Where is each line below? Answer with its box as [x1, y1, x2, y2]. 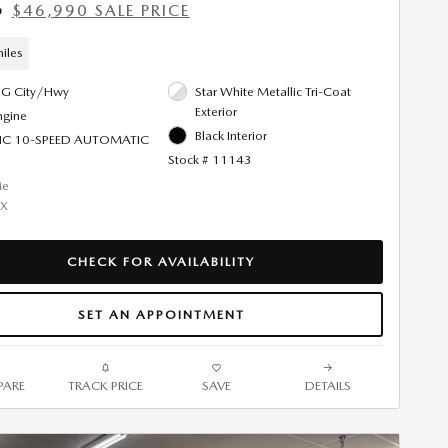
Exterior [195, 103, 237, 119]
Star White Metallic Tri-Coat [195, 83, 351, 99]
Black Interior [195, 127, 267, 143]
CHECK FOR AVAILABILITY [67, 254, 255, 270]
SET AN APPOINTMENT [77, 306, 245, 322]
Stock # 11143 [167, 151, 252, 167]
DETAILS [304, 378, 351, 394]
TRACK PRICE [68, 378, 143, 394]
